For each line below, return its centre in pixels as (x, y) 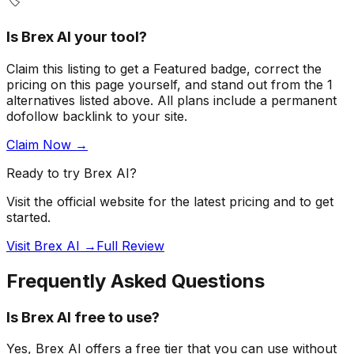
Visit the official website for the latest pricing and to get (170, 201)
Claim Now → (47, 144)
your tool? (109, 37)
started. (28, 217)
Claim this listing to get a (78, 68)
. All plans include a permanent (243, 100)
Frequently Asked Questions (136, 281)
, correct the (284, 68)
